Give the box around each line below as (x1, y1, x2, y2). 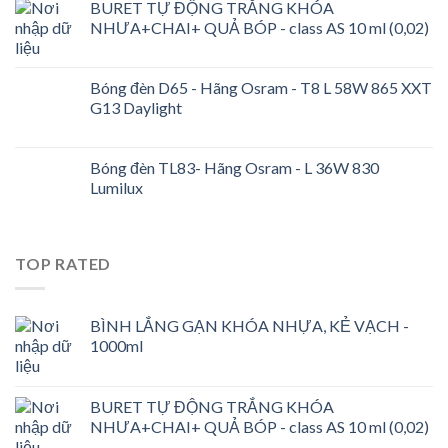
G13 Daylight (90, 98, 182, 118)
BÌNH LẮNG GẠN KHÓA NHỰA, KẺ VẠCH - (90, 315, 409, 335)
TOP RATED (15, 254, 112, 274)
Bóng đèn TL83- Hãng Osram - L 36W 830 (90, 158, 379, 178)
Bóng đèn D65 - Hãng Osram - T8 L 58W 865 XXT (90, 78, 432, 98)
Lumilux (90, 178, 143, 198)
